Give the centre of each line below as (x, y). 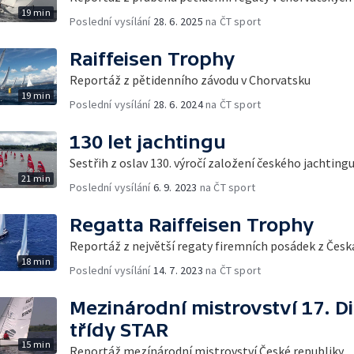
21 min (36, 178)
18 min (36, 261)
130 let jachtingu (148, 141)
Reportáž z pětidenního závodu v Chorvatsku (190, 79)
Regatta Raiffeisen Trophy (192, 224)
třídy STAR (119, 330)
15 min (36, 344)
